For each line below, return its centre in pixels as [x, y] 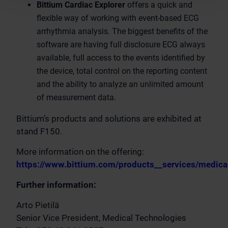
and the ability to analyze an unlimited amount [120, 84]
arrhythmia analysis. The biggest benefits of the [122, 31]
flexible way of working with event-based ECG [118, 18]
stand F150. [39, 131]
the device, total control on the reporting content [122, 71]
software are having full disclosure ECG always [121, 45]
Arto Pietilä [38, 205]
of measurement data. [76, 97]
